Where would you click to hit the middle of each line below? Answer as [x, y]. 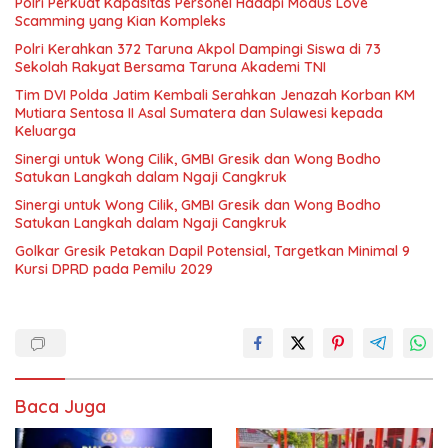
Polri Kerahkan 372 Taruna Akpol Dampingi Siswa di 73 [198, 49]
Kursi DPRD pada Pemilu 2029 [114, 269]
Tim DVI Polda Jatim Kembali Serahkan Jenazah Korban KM [215, 95]
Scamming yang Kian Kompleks [120, 21]
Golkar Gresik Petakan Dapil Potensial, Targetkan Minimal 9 [212, 251]
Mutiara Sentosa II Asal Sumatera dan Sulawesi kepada [199, 113]
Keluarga [45, 131]
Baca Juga [60, 407]
